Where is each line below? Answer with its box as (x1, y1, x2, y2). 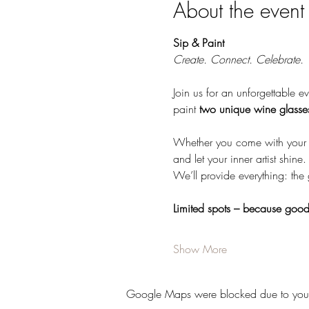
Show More (172, 241, 227, 257)
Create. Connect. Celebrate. (172, 52, 303, 67)
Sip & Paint (172, 35, 228, 50)
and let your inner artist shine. (172, 151, 306, 166)
